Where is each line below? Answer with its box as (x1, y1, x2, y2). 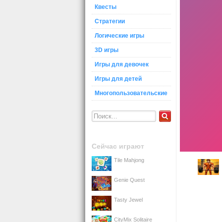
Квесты (95, 3, 116, 10)
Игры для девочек (95, 61, 149, 68)
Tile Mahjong (114, 157, 144, 163)
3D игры (95, 47, 118, 54)
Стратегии (95, 18, 125, 25)
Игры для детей (95, 75, 142, 82)
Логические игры (95, 32, 144, 39)
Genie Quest (114, 176, 145, 183)
